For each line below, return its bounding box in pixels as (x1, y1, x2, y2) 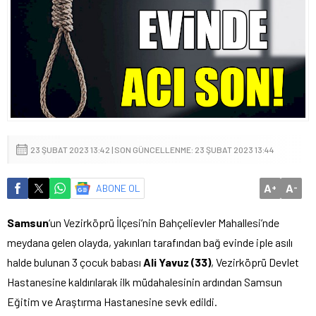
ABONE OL (96, 181, 140, 194)
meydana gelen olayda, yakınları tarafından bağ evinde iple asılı (7, 235, 293, 249)
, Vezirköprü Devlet (211, 255, 299, 269)
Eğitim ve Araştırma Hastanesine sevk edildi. (7, 294, 217, 308)
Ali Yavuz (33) (141, 255, 211, 269)
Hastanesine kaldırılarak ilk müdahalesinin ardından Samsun (7, 274, 282, 288)
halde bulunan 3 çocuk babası (7, 255, 141, 269)
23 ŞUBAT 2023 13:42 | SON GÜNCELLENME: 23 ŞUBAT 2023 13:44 (30, 144, 274, 154)
